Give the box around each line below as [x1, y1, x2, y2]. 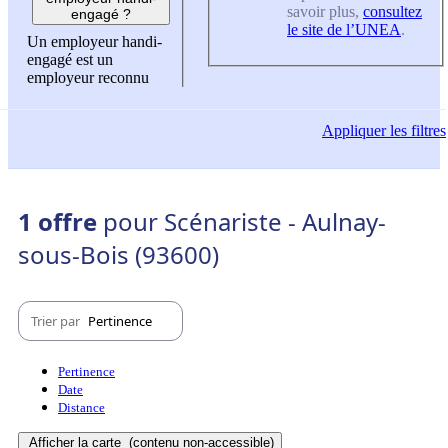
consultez [363, 3, 422, 21]
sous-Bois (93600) [18, 238, 219, 272]
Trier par [31, 311, 83, 330]
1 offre [18, 205, 103, 239]
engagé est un [27, 50, 113, 68]
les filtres [386, 121, 446, 139]
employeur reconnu [27, 68, 149, 86]
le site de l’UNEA [287, 21, 401, 39]
